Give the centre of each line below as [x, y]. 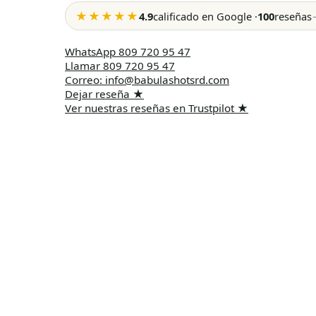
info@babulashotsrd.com [167, 80]
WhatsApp [90, 52]
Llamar [83, 66]
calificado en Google [203, 16]
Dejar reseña [97, 94]
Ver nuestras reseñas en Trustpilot [150, 108]
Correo [82, 80]
